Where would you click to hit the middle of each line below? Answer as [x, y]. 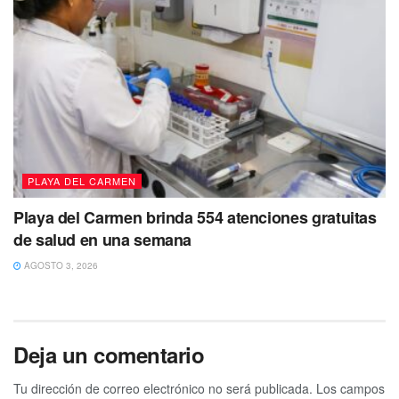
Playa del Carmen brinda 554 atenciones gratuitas [195, 218]
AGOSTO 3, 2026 [60, 266]
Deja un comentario [109, 355]
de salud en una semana [103, 240]
